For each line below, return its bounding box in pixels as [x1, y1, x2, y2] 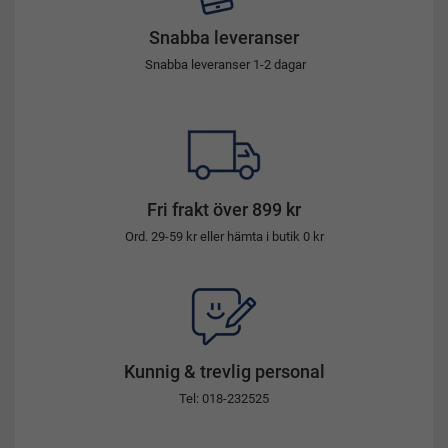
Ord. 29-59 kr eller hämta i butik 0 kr [124, 228, 324, 244]
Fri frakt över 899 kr [147, 198, 301, 220]
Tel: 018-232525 [179, 390, 269, 406]
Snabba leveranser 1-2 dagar [145, 56, 306, 72]
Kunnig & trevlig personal [123, 360, 325, 382]
